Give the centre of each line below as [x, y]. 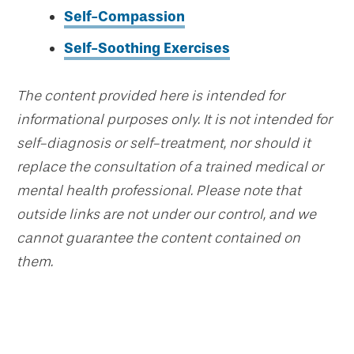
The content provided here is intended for [151, 96]
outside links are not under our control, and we [166, 214]
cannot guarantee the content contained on [158, 238]
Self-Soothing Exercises [147, 48]
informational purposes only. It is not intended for [174, 119]
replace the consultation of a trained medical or [170, 167]
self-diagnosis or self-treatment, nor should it [164, 143]
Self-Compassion [124, 17]
